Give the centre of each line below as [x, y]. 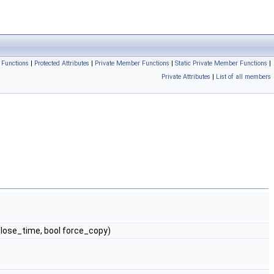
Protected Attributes [62, 63]
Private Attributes [186, 77]
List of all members [243, 77]
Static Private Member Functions [221, 63]
